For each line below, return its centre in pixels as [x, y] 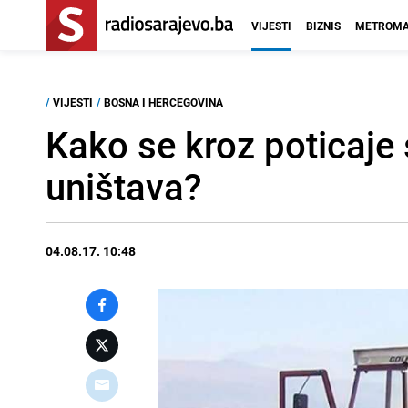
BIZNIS [323, 25]
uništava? [123, 187]
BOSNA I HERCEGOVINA [163, 102]
